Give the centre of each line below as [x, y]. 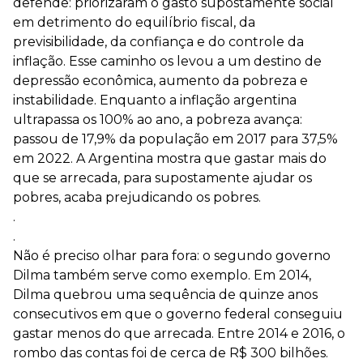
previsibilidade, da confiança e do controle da [158, 42]
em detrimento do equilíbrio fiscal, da [134, 22]
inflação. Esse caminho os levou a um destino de [167, 61]
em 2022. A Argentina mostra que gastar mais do [170, 158]
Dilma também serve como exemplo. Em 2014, [162, 275]
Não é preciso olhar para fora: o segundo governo [172, 256]
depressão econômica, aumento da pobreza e [160, 81]
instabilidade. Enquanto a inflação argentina [155, 100]
